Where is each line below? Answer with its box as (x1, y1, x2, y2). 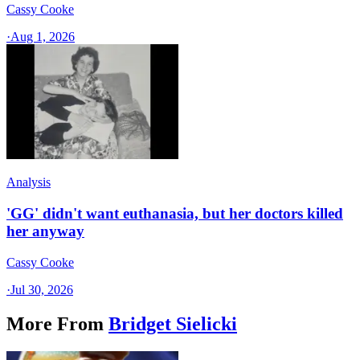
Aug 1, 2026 (10, 30, 75, 44)
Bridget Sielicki (108, 313, 237, 334)
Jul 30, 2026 (10, 282, 73, 297)
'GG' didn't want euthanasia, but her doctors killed (6, 205, 343, 223)
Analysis (6, 175, 51, 190)
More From (6, 313, 104, 334)
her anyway (6, 223, 84, 240)
